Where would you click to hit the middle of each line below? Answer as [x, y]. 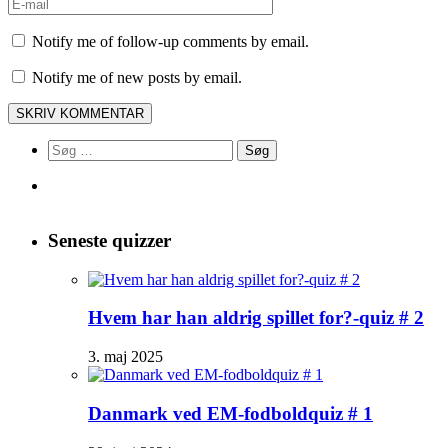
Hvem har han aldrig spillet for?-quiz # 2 [256, 318]
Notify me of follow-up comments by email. [170, 42]
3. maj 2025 [125, 357]
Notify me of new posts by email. [137, 78]
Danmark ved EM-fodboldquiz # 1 [230, 413]
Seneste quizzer [109, 240]
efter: [63, 166]
